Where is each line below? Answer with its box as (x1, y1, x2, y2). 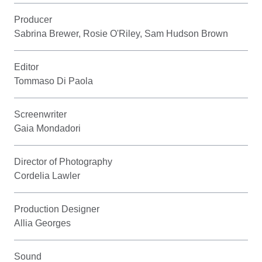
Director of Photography (14, 156, 112, 167)
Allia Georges (14, 218, 71, 228)
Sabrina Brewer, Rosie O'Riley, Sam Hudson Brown (14, 28, 228, 39)
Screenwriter (14, 109, 67, 119)
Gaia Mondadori (14, 123, 81, 133)
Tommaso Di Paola (14, 75, 93, 86)
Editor (14, 61, 39, 72)
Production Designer (14, 204, 99, 214)
